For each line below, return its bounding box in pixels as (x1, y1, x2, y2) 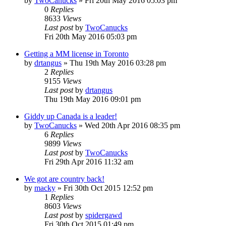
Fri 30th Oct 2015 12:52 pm (64, 183, 153, 192)
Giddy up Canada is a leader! (24, 111, 117, 121)
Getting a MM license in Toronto (24, 49, 129, 58)
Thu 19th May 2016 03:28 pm (70, 58, 166, 67)
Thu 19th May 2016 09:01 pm (44, 94, 141, 103)
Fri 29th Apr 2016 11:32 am (44, 157, 133, 166)
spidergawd (85, 210, 122, 219)
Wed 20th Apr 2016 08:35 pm (85, 121, 180, 130)
